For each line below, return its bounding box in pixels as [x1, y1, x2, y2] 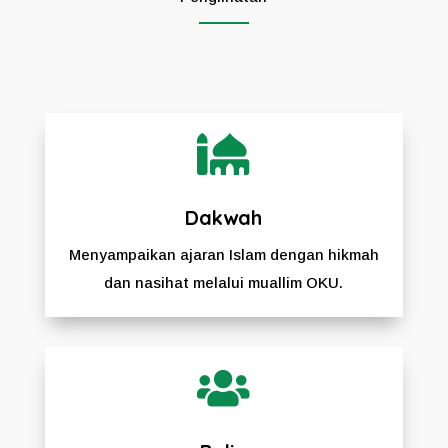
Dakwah [185, 204, 263, 230]
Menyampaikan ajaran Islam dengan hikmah [68, 245, 379, 263]
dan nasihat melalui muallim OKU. [104, 273, 344, 291]
